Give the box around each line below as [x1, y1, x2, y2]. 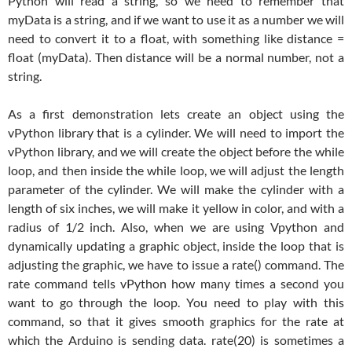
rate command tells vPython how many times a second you [8, 276, 344, 291]
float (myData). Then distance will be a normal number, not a [8, 49, 344, 65]
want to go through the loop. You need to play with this [8, 295, 344, 310]
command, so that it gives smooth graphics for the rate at [8, 313, 344, 329]
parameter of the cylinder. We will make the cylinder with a [8, 181, 344, 197]
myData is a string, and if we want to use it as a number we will [8, 12, 344, 27]
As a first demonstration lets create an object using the [8, 106, 344, 122]
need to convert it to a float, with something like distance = [8, 31, 344, 46]
